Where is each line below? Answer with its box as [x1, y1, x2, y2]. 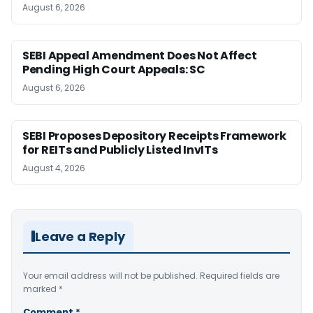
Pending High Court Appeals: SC [22, 61, 205, 78]
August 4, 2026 [22, 161, 85, 174]
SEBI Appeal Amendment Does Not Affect [22, 47, 257, 64]
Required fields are [200, 269, 279, 282]
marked [23, 282, 59, 295]
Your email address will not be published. [23, 269, 198, 282]
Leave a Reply [35, 227, 125, 245]
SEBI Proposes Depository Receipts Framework [22, 127, 286, 144]
